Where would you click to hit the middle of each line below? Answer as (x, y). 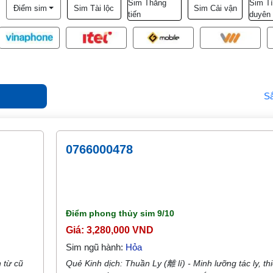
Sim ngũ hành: (96, 247)
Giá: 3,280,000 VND (110, 230)
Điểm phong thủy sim (112, 213)
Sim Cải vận (215, 8)
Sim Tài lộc (94, 8)
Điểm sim (30, 8)
